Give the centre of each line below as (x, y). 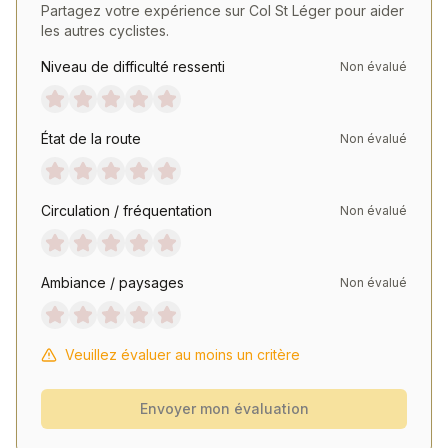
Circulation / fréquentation (126, 210)
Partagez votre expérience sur (145, 10)
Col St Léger (290, 10)
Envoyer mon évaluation (224, 408)
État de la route (91, 138)
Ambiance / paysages (112, 282)
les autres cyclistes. (105, 30)
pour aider (367, 10)
